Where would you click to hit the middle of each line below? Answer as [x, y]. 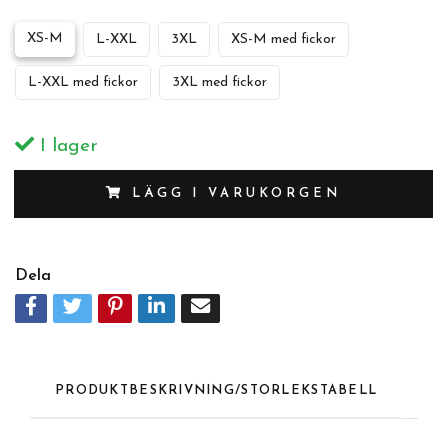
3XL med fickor [219, 82]
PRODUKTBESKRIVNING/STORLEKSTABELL [216, 390]
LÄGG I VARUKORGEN [236, 193]
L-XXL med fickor [83, 82]
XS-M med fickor [283, 39]
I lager [66, 146]
